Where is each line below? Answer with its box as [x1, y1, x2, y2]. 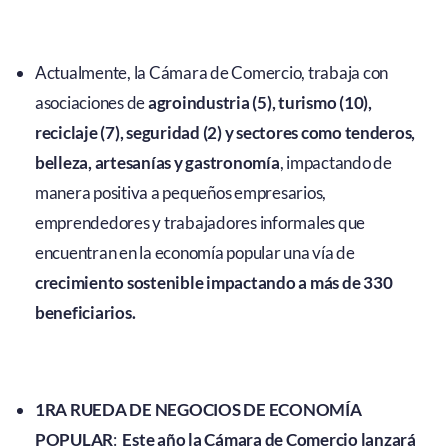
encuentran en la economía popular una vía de [34, 242, 355, 264]
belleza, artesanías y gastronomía [34, 152, 280, 174]
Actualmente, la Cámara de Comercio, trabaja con [34, 62, 388, 84]
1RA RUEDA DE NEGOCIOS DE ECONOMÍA [34, 399, 362, 421]
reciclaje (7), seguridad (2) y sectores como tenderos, [34, 122, 416, 144]
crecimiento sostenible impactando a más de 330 [34, 272, 393, 294]
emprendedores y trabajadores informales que [34, 212, 366, 234]
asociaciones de [34, 92, 148, 114]
